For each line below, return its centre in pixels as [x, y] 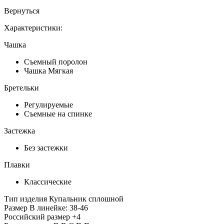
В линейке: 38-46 [59, 207]
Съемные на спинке [58, 113]
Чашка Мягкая [48, 70]
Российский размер [37, 216]
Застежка [19, 130]
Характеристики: [33, 27]
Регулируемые [48, 104]
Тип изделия [25, 198]
